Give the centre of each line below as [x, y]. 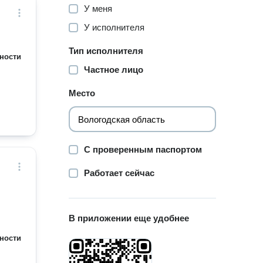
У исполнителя [114, 27]
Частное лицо [114, 70]
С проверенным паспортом [143, 149]
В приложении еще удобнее [129, 218]
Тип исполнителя [106, 51]
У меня [98, 9]
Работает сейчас [119, 173]
